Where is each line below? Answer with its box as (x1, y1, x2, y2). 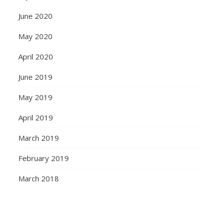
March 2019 (18, 133, 59, 143)
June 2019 (18, 72, 53, 82)
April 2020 (18, 52, 54, 62)
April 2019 (18, 112, 54, 123)
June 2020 (18, 11, 53, 21)
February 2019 (18, 153, 69, 164)
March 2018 (18, 173, 59, 184)
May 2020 (18, 31, 53, 42)
